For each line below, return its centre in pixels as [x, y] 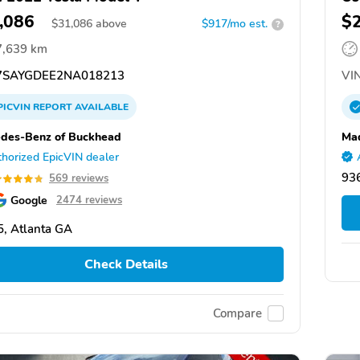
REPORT [53, 107]
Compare [237, 314]
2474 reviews [89, 200]
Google [29, 200]
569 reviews [79, 179]
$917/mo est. [235, 24]
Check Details [126, 265]
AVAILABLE [100, 107]
